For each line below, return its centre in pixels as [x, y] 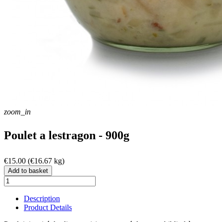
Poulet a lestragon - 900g [67, 135]
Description [42, 198]
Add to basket [28, 170]
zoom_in [17, 111]
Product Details [48, 207]
